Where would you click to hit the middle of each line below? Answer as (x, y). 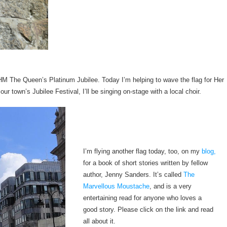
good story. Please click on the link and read (148, 210)
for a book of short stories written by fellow (146, 163)
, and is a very (171, 186)
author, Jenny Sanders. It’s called (134, 175)
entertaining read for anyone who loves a (143, 198)
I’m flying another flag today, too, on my (142, 152)
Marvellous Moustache (117, 186)
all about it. (100, 221)
